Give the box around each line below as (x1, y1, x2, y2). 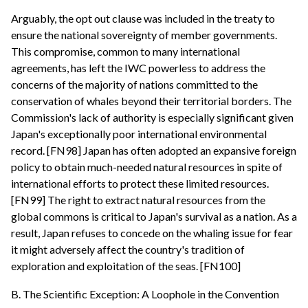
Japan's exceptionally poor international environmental (11, 126, 267, 140)
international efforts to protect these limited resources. (11, 176, 269, 190)
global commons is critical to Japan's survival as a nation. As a (11, 209, 297, 223)
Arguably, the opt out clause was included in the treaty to (11, 11, 275, 25)
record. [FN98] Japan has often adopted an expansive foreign (11, 143, 296, 157)
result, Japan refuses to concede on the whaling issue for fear (11, 225, 293, 239)
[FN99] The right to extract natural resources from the (11, 192, 265, 206)
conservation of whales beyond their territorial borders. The (11, 93, 291, 107)
